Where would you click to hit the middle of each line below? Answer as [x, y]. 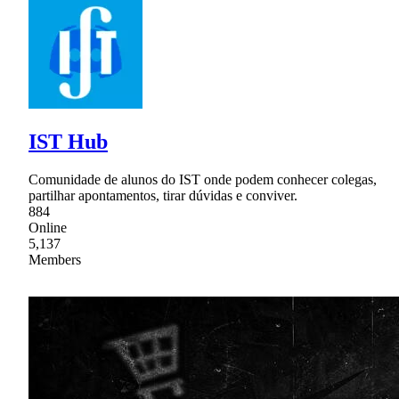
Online [48, 228]
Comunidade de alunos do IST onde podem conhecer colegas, [203, 180]
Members [55, 260]
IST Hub [68, 142]
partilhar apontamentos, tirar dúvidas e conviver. [163, 196]
